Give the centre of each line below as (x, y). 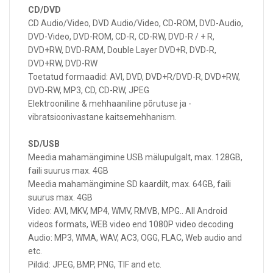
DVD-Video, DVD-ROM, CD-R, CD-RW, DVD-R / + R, (121, 37)
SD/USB (44, 144)
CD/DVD (44, 10)
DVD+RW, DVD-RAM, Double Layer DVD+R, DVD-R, (122, 50)
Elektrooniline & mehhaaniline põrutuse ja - (110, 104)
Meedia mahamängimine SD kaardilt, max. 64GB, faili (129, 184)
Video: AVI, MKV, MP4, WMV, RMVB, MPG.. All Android (128, 211)
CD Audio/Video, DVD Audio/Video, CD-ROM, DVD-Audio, (136, 23)
